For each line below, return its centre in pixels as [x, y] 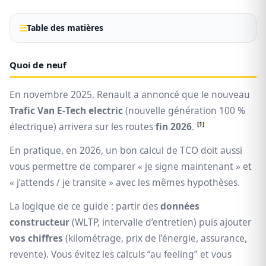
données [180, 206]
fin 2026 [174, 127]
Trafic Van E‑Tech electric [66, 111]
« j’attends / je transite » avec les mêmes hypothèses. [125, 183]
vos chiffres [36, 238]
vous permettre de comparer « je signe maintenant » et [131, 167]
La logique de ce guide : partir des [85, 206]
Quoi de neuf [38, 65]
